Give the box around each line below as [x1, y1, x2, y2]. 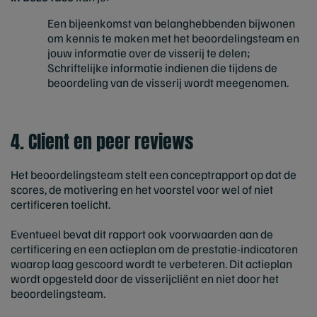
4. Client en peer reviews [11, 127, 197, 156]
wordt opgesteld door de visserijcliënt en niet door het [11, 271, 279, 287]
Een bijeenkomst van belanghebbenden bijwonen [47, 16, 295, 31]
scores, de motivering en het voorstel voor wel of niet [11, 182, 273, 197]
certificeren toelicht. [11, 197, 110, 212]
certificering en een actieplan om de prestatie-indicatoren [11, 241, 298, 257]
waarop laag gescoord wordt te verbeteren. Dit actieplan [11, 256, 292, 272]
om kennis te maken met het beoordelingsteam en [47, 30, 299, 46]
